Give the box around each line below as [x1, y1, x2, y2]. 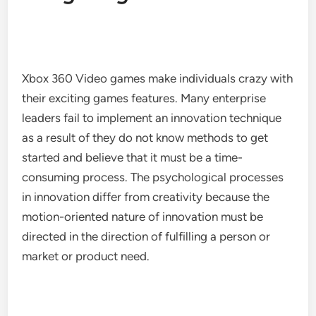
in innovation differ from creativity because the [22, 190, 270, 204]
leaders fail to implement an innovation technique [22, 111, 282, 125]
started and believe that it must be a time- [22, 150, 243, 164]
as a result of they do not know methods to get [22, 130, 269, 145]
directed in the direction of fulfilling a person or [22, 229, 271, 243]
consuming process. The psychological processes [22, 170, 284, 184]
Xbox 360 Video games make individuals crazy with [22, 71, 293, 85]
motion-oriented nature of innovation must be [22, 209, 264, 224]
